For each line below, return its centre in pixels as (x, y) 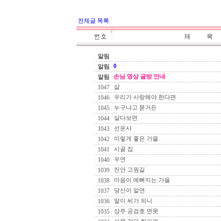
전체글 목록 (93, 21)
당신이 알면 (129, 190)
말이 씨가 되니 (132, 201)
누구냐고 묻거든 (135, 108)
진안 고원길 (129, 170)
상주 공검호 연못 (135, 211)
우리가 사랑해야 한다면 (144, 97)
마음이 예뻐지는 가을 (141, 180)
